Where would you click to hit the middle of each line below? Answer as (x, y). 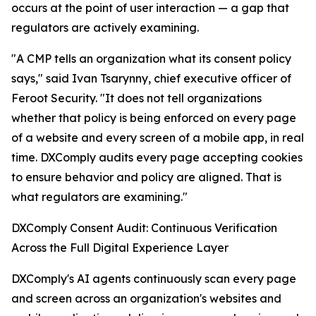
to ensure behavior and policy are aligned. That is (146, 177)
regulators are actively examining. (105, 28)
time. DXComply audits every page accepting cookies (157, 158)
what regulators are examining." (99, 197)
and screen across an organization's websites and (146, 299)
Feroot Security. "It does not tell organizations (136, 98)
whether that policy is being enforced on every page (154, 118)
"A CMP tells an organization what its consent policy (151, 59)
